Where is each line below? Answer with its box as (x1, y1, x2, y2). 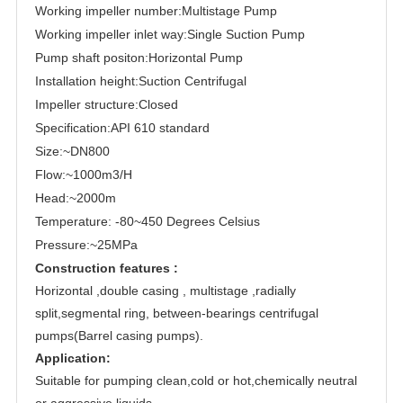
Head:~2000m (34, 190, 116, 205)
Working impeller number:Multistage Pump (34, 3, 277, 18)
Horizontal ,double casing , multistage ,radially (34, 282, 296, 298)
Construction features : (34, 260, 178, 275)
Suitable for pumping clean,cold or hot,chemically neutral (34, 372, 357, 388)
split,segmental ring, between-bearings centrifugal (34, 305, 318, 320)
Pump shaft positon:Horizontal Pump (34, 49, 243, 65)
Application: (34, 350, 111, 365)
